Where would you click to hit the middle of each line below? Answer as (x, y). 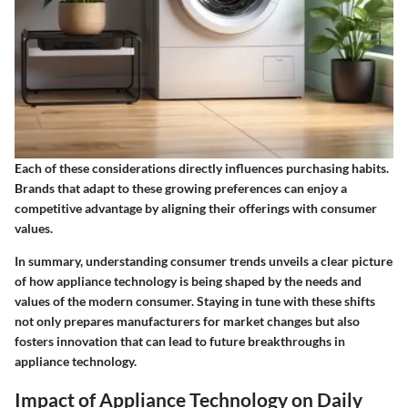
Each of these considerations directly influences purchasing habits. (202, 168)
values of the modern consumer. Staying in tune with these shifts (195, 301)
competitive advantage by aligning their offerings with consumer (196, 209)
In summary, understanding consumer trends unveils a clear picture (204, 261)
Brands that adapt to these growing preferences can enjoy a (181, 189)
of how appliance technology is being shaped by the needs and (188, 281)
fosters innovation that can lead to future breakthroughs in (180, 342)
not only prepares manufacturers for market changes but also (187, 321)
